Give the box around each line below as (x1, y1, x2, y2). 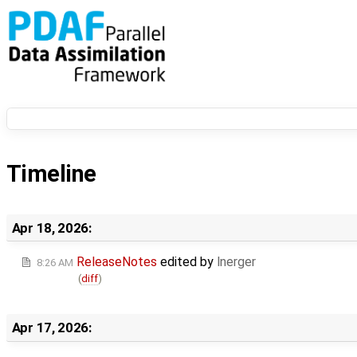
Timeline (6, 160, 96, 188)
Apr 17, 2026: (11, 319, 92, 335)
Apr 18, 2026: (11, 219, 92, 236)
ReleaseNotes (76, 254, 157, 270)
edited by (157, 254, 217, 270)
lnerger (217, 254, 256, 270)
